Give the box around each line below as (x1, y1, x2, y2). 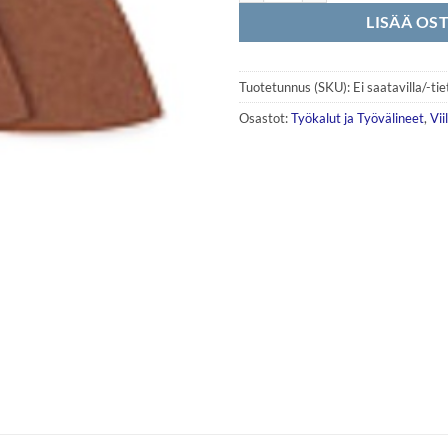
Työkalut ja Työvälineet (291, 109, 424, 126)
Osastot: (239, 109, 291, 126)
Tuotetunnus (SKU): (239, 78, 353, 95)
